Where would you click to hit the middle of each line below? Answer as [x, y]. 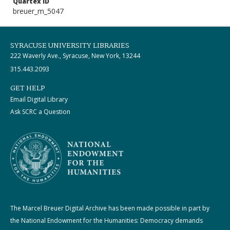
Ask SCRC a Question [40, 112]
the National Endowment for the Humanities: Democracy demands [107, 220]
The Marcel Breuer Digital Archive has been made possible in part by [110, 208]
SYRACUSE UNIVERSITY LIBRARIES [70, 46]
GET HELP [28, 88]
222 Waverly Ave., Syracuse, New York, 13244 [75, 56]
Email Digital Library [39, 99]
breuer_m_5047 [38, 11]
